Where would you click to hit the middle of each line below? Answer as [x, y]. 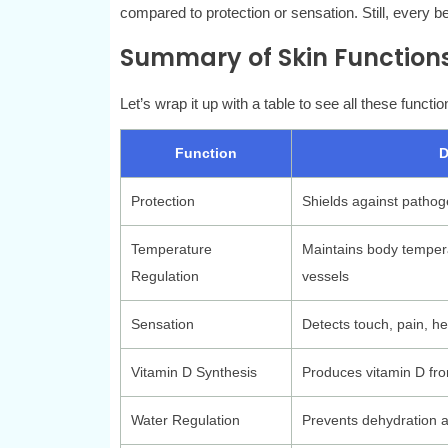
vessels [325, 276]
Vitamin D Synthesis [193, 372]
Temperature [171, 249]
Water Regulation [185, 420]
